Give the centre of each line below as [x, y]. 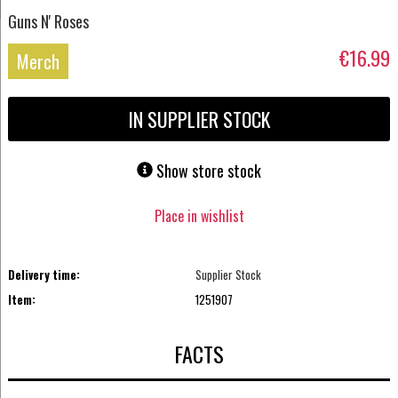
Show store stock [209, 171]
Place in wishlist [199, 215]
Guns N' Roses [48, 21]
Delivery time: [44, 274]
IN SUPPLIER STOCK [199, 119]
